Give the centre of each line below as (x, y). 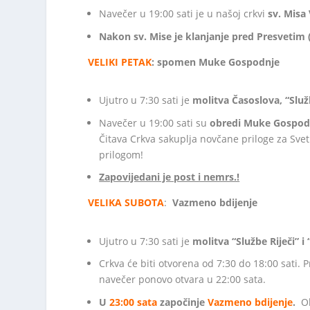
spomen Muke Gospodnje (219, 62)
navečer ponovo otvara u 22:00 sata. (183, 280)
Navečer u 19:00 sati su (155, 122)
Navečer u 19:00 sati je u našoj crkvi (184, 13)
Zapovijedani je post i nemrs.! (170, 177)
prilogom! (121, 154)
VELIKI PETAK (120, 62)
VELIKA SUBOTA (126, 203)
